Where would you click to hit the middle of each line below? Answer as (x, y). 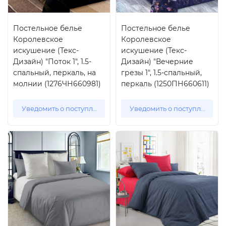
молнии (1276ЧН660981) (57, 84)
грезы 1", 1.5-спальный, (161, 73)
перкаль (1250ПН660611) (165, 84)
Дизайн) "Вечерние (157, 62)
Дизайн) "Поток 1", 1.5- (52, 62)
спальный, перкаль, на (54, 73)
